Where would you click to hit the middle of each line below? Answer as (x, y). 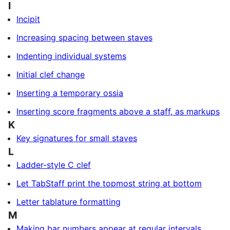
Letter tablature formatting (69, 202)
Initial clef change (51, 74)
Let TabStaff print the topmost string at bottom (109, 183)
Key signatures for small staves (77, 138)
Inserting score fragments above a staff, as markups (118, 111)
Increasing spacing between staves (84, 37)
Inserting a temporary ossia (70, 93)
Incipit (28, 19)
